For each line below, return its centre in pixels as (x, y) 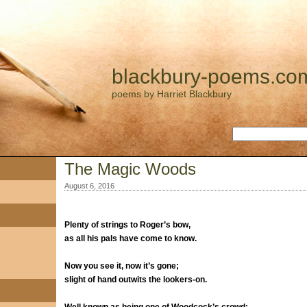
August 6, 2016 (89, 186)
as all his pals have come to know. (130, 238)
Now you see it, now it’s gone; (121, 266)
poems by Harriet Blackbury (171, 94)
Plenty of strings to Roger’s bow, (127, 225)
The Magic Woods (130, 169)
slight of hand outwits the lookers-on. (135, 280)
